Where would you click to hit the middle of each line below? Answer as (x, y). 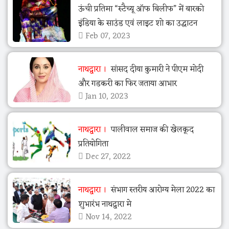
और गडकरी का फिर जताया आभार (127, 84)
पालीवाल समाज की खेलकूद (151, 130)
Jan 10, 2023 (106, 97)
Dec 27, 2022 (107, 157)
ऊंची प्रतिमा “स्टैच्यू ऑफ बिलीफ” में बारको (141, 9)
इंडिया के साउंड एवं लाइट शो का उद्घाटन (138, 24)
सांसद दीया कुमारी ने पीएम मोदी (156, 70)
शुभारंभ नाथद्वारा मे (105, 205)
